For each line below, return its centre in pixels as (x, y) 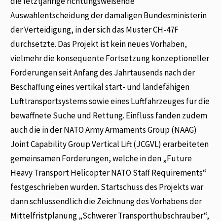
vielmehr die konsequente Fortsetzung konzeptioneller (110, 58)
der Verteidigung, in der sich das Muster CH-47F (95, 29)
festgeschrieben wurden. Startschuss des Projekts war (107, 187)
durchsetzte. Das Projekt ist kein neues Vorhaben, (99, 44)
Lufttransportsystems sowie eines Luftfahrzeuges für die (110, 101)
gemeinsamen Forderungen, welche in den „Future (101, 158)
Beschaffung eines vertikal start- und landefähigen (100, 87)
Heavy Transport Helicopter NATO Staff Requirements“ (109, 172)
